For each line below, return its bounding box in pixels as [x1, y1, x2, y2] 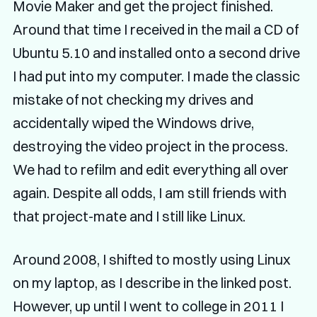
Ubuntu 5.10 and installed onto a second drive [12, 43, 300, 62]
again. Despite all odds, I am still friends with [12, 183, 287, 202]
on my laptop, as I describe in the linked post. [12, 273, 292, 292]
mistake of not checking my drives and [12, 90, 253, 108]
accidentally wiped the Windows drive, [12, 113, 254, 132]
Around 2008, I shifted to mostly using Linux [12, 250, 290, 268]
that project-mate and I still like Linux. [12, 207, 246, 225]
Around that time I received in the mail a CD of [12, 20, 299, 38]
